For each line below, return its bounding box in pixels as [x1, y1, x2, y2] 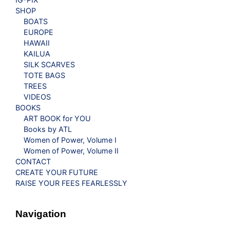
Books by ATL [24, 125, 72, 134]
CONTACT [15, 157, 51, 166]
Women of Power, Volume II [24, 146, 119, 156]
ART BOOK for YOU [24, 114, 91, 123]
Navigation [15, 208, 66, 219]
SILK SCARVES [24, 60, 75, 69]
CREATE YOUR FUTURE [15, 168, 98, 177]
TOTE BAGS [24, 71, 65, 80]
